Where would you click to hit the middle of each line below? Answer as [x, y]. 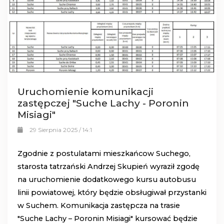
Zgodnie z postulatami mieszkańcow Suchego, [104, 154]
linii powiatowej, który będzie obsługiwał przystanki [112, 193]
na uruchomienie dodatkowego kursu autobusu [107, 180]
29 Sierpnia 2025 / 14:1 [60, 130]
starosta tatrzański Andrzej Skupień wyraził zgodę [108, 167]
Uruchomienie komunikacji [85, 92]
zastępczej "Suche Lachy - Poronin [103, 103]
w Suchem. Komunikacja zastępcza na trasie [99, 206]
